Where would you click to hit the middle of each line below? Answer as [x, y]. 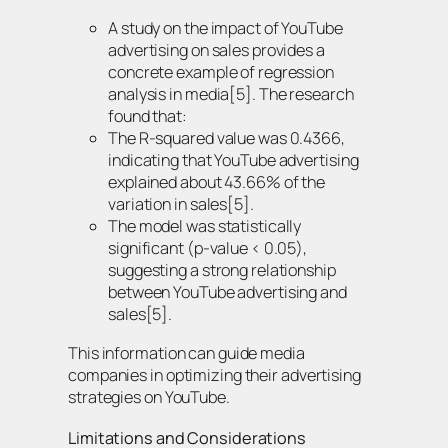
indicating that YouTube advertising [233, 160]
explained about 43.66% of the [217, 182]
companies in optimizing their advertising [214, 374]
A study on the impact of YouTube [225, 28]
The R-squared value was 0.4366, [226, 138]
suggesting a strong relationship [222, 270]
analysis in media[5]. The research [231, 94]
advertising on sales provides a [216, 50]
